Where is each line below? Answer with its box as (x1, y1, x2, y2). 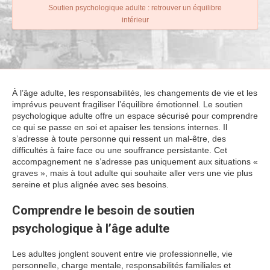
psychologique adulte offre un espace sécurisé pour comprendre (12, 111, 258, 121)
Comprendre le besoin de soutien (12, 203, 195, 218)
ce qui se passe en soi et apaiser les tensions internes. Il (12, 122, 227, 132)
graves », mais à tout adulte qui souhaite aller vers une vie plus (12, 168, 253, 178)
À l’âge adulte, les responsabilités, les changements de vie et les (12, 88, 257, 98)
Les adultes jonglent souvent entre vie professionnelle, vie (12, 249, 233, 259)
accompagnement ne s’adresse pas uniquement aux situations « (12, 157, 258, 166)
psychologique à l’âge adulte (12, 221, 169, 236)
